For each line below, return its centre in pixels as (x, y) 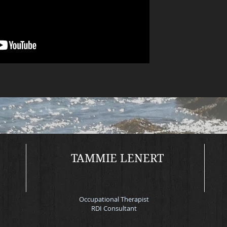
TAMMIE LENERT (117, 158)
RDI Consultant (114, 208)
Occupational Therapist (114, 199)
